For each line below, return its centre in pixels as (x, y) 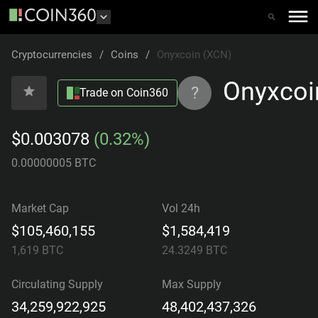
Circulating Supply (57, 284)
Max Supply (192, 284)
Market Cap (40, 208)
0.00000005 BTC (54, 163)
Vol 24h (181, 208)
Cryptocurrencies (52, 55)
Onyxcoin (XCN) (194, 55)
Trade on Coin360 (124, 93)
